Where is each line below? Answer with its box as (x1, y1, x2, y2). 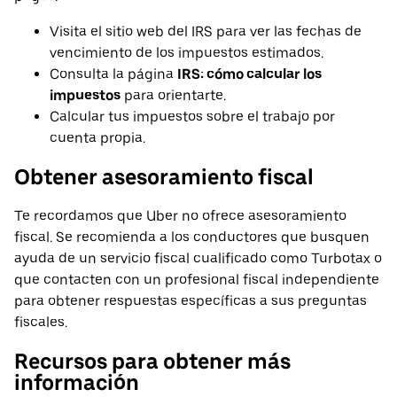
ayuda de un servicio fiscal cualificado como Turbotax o (14, 250, 382, 268)
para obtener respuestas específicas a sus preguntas (14, 292, 367, 310)
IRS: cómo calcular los (177, 66, 322, 83)
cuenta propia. (50, 129, 145, 147)
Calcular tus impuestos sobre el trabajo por (50, 108, 335, 126)
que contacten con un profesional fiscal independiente (14, 271, 379, 289)
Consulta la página (50, 66, 177, 83)
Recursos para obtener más (14, 348, 291, 375)
